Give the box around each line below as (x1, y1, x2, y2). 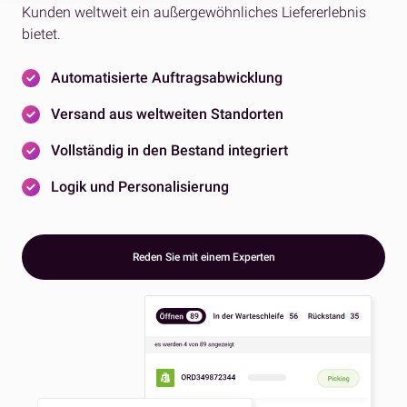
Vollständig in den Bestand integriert (51, 142, 288, 159)
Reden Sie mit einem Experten (132, 251, 275, 263)
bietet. (22, 25, 61, 43)
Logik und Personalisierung (51, 178, 229, 195)
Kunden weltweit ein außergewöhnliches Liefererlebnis (22, 4, 366, 21)
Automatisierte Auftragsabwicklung (51, 69, 283, 86)
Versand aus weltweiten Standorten (51, 105, 283, 123)
